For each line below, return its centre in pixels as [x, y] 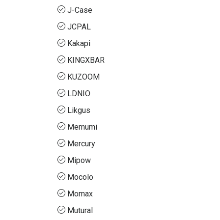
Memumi [82, 127]
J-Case [80, 10]
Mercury [81, 144]
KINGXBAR [86, 60]
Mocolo [80, 177]
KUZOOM [83, 77]
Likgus [79, 110]
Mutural [80, 211]
